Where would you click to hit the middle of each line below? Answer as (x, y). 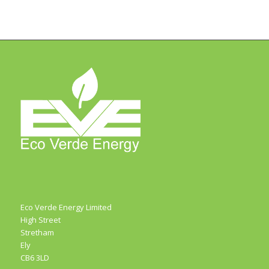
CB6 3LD (35, 258)
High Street (40, 220)
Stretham (37, 233)
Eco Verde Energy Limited (66, 207)
